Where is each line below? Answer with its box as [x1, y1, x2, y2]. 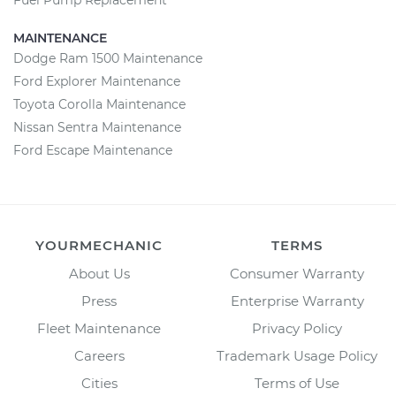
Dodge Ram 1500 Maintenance [13, 50, 202, 66]
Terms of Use [255, 375, 339, 392]
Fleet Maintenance [37, 320, 161, 337]
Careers [73, 347, 125, 364]
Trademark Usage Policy [217, 347, 377, 364]
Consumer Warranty [230, 265, 364, 282]
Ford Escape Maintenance [13, 142, 172, 158]
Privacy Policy [252, 320, 342, 337]
